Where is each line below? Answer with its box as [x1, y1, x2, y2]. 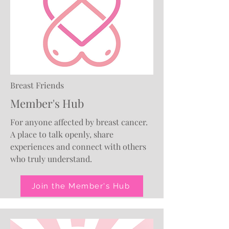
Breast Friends [10, 80, 64, 90]
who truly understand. [10, 153, 92, 164]
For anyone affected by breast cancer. [10, 117, 148, 127]
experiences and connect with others [10, 141, 146, 152]
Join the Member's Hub [31, 181, 130, 191]
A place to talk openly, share [10, 129, 113, 140]
